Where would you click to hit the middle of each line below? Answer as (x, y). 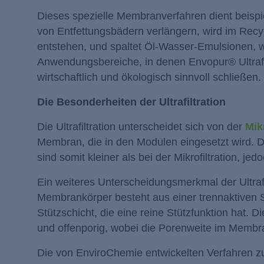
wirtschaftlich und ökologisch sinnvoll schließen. (149, 77)
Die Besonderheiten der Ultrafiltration (131, 102)
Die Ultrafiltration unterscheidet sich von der (141, 126)
